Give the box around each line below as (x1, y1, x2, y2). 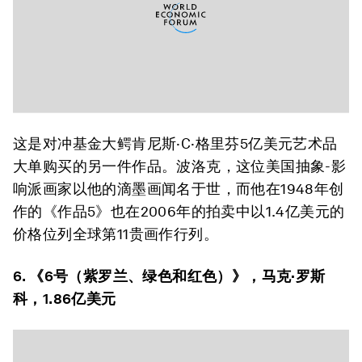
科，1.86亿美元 (13, 290, 116, 307)
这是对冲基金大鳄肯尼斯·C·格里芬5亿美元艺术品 (13, 135, 338, 152)
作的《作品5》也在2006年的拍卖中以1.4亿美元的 (13, 203, 345, 220)
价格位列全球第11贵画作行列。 (13, 225, 218, 242)
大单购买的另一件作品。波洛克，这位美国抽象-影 (13, 158, 347, 175)
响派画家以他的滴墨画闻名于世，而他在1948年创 (13, 180, 344, 197)
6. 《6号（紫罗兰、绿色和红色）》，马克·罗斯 (13, 267, 326, 284)
